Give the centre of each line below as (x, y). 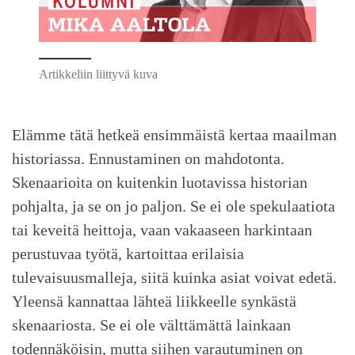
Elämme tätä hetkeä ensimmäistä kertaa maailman (174, 134)
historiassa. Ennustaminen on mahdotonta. (148, 158)
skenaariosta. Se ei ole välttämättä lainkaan (151, 324)
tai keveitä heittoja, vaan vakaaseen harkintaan (162, 229)
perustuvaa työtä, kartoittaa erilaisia (128, 253)
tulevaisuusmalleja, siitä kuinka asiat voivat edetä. (174, 277)
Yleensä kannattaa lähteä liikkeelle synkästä (154, 301)
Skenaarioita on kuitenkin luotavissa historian (160, 182)
